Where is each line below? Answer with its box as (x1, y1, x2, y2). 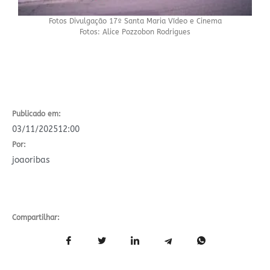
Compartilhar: (12, 213, 60, 222)
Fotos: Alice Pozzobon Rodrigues (80, 27, 190, 36)
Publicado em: (12, 109, 61, 118)
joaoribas (12, 154, 50, 165)
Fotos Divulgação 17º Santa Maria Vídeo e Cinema (48, 16, 222, 25)
